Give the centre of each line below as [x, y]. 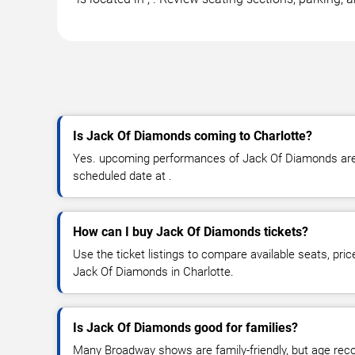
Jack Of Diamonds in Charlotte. [153, 271]
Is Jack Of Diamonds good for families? [185, 327]
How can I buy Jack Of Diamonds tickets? [191, 231]
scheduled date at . [122, 176]
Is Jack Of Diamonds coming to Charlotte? [193, 136]
